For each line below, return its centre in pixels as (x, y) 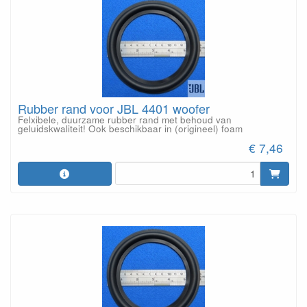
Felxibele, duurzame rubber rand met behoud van (125, 119)
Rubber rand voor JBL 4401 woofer (114, 108)
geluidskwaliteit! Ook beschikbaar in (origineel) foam (130, 128)
